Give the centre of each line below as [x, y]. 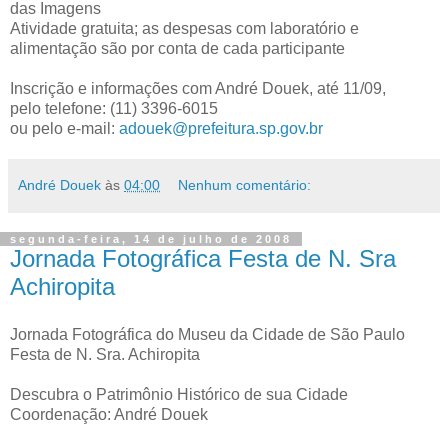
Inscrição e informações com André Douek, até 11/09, [198, 88]
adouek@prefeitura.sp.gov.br [221, 128]
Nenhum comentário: [245, 185]
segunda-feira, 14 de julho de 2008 [151, 239]
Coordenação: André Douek [109, 414]
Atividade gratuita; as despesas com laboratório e [184, 28]
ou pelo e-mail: [64, 128]
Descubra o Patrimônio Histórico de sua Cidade [179, 394]
